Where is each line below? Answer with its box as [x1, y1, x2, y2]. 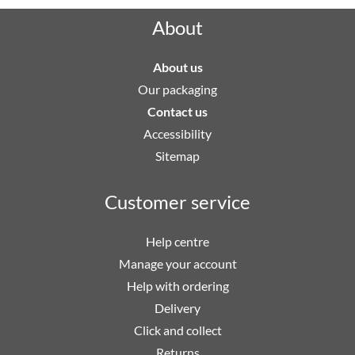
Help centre [146, 233, 209, 249]
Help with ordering [126, 277, 229, 293]
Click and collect [133, 322, 222, 338]
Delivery [155, 300, 200, 315]
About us [152, 59, 203, 74]
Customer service [105, 189, 250, 213]
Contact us [147, 103, 208, 119]
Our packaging [138, 81, 217, 97]
